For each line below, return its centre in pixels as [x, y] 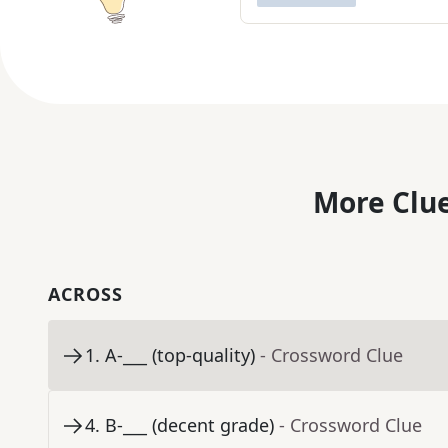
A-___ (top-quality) [180, 355]
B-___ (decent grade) [189, 425]
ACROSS [85, 294]
